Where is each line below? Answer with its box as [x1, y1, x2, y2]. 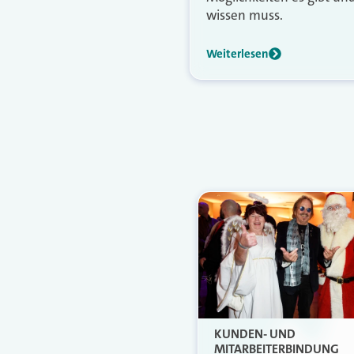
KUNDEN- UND [214, 326, 296, 342]
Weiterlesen [206, 45, 269, 62]
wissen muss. [206, 6, 283, 24]
